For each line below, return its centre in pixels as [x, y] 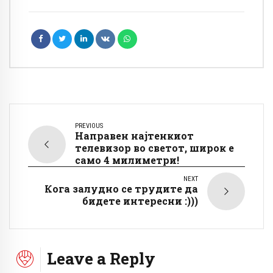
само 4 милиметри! [127, 160]
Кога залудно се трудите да [121, 189]
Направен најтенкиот [134, 136]
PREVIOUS [89, 126]
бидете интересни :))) [140, 201]
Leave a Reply [101, 258]
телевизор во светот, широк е [154, 148]
